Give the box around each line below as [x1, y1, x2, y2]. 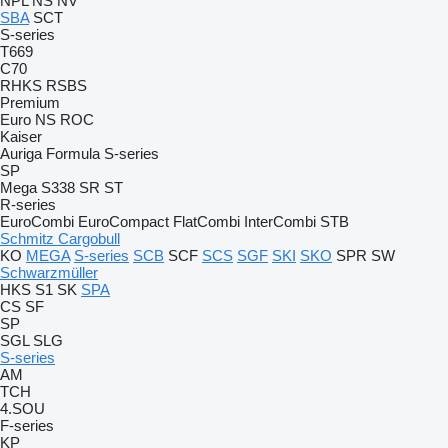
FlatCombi [173, 213, 240, 230]
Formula [46, 145, 100, 162]
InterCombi [244, 213, 316, 230]
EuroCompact [78, 213, 169, 230]
